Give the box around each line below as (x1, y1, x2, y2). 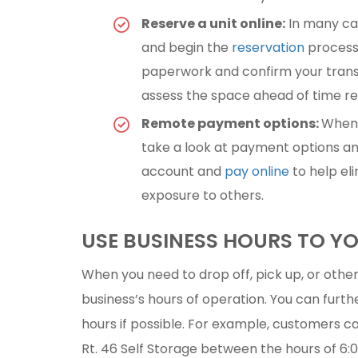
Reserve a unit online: (141, 14, 285, 33)
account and (141, 161, 225, 181)
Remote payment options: (141, 113, 321, 133)
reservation (232, 38, 304, 57)
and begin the (141, 38, 232, 57)
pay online (225, 161, 289, 181)
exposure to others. (141, 185, 264, 205)
